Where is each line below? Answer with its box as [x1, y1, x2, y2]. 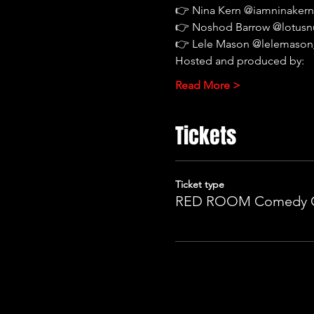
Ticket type [175, 177, 225, 191]
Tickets [175, 120, 237, 151]
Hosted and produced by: [175, 53, 305, 67]
